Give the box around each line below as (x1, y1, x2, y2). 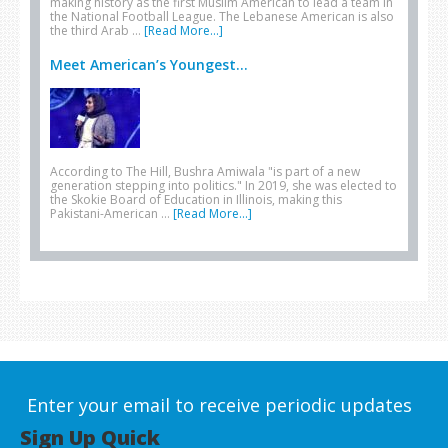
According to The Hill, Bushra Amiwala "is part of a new (50, 163, 360, 180)
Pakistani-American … (50, 205, 173, 222)
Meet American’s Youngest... (50, 55, 248, 74)
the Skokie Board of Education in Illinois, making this (50, 191, 342, 208)
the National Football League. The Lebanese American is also (50, 8, 394, 25)
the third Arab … (50, 22, 144, 39)
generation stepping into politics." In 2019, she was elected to (50, 177, 397, 194)
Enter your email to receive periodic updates (26, 393, 412, 417)
